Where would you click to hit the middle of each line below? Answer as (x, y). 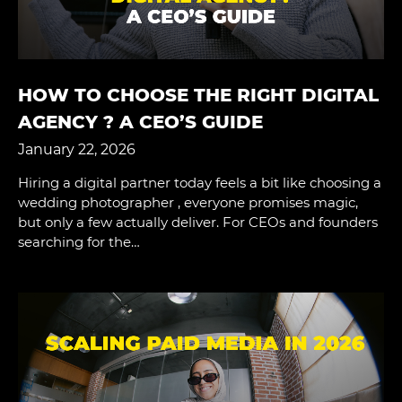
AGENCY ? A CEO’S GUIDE (140, 122)
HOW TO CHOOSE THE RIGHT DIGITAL (198, 95)
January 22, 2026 (77, 149)
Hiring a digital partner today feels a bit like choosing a (200, 182)
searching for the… (79, 241)
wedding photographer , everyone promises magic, (188, 202)
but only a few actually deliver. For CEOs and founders (198, 222)
